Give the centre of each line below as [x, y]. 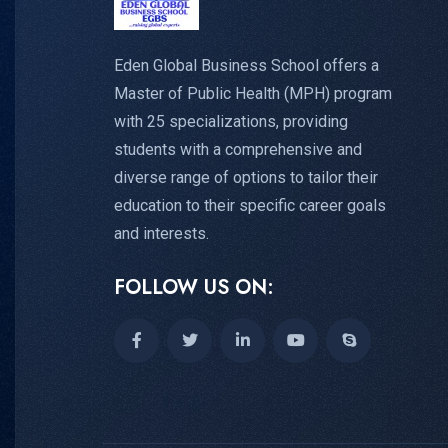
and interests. [161, 234]
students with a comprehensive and [238, 150]
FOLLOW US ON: [194, 288]
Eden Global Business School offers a [246, 66]
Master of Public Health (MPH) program [253, 94]
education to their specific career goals [250, 206]
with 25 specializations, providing [231, 122]
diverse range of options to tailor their [246, 178]
